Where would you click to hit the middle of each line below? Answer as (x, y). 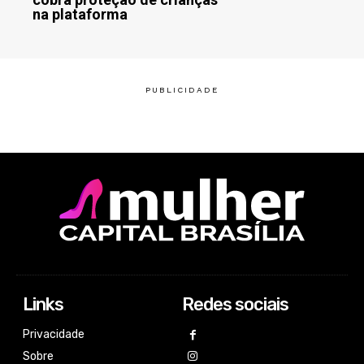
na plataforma (80, 14)
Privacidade (54, 334)
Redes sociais (235, 304)
